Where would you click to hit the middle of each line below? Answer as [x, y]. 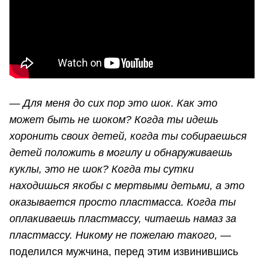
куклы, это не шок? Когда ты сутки [102, 169]
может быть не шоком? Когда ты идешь [114, 119]
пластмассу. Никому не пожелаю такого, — [120, 235]
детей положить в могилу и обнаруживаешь [121, 152]
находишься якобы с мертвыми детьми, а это [127, 185]
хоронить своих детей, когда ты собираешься [128, 136]
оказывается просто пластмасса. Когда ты [123, 202]
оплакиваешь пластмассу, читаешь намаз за [123, 218]
